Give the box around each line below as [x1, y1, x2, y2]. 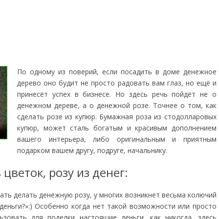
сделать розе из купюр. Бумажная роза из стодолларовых [17, 111, 217, 121]
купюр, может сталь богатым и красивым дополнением [17, 123, 217, 132]
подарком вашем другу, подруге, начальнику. [17, 145, 167, 155]
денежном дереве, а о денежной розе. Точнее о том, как [17, 100, 217, 110]
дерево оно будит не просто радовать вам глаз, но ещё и [17, 78, 217, 88]
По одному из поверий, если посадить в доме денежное [17, 66, 217, 76]
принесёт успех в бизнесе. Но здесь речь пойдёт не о [17, 89, 217, 99]
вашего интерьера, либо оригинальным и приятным [17, 134, 217, 144]
